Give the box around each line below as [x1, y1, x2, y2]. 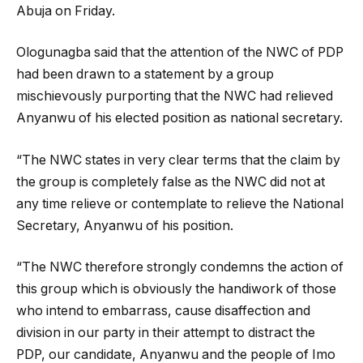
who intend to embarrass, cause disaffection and [16, 303, 310, 319]
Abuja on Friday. [16, 2, 115, 19]
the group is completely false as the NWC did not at [16, 173, 325, 190]
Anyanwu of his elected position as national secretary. [16, 110, 343, 126]
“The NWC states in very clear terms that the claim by [16, 152, 340, 168]
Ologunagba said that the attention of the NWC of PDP [16, 45, 344, 61]
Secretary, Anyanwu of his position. [16, 217, 233, 233]
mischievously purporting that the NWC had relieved [16, 88, 333, 105]
